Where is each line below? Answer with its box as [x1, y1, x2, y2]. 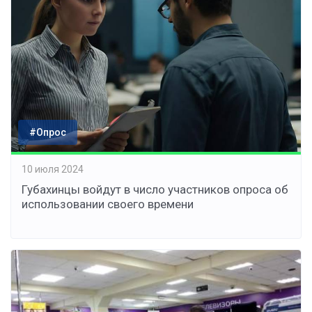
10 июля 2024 [22, 163, 84, 175]
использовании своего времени [22, 197, 194, 212]
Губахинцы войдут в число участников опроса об [22, 182, 288, 197]
